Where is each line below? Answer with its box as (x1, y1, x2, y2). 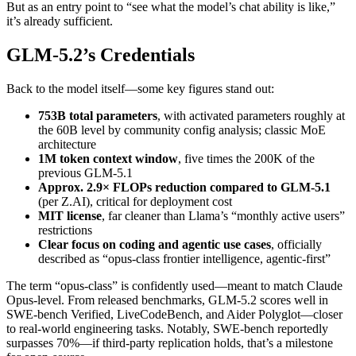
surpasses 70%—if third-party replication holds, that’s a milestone (6, 336, 333, 350)
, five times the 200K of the (178, 152, 315, 166)
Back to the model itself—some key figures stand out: (6, 82, 274, 96)
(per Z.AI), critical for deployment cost (38, 195, 232, 209)
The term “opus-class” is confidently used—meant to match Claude (6, 279, 342, 293)
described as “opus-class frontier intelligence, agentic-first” (38, 252, 331, 266)
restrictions (38, 223, 92, 238)
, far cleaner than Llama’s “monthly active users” (102, 209, 345, 223)
